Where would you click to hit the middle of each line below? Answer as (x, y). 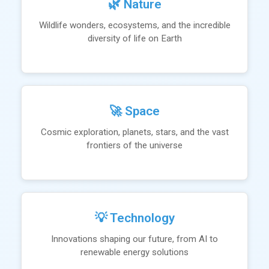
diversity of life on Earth (134, 38)
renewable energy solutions (134, 252)
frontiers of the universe (134, 145)
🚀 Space (134, 111)
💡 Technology (134, 218)
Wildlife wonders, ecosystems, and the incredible (134, 25)
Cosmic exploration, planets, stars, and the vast (134, 132)
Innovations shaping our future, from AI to (134, 239)
